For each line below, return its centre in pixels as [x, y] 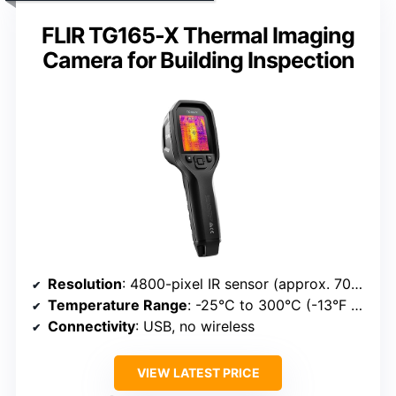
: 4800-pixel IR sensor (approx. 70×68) [236, 284]
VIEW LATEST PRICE [198, 373]
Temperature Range [118, 305]
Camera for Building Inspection [198, 61]
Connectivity [91, 327]
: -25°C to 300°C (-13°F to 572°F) [269, 305]
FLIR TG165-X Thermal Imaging [198, 36]
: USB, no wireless [195, 327]
